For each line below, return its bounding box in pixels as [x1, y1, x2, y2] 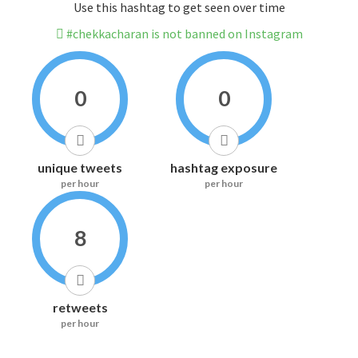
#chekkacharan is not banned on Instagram [63, 26, 303, 42]
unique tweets [38, 160, 122, 176]
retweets [52, 300, 108, 316]
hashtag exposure [170, 160, 277, 176]
